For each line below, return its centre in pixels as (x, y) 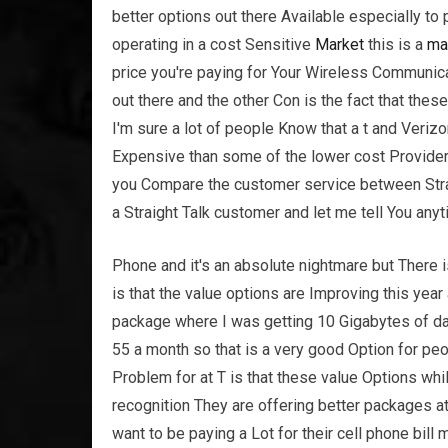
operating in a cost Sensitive (213, 44)
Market (339, 44)
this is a (395, 44)
